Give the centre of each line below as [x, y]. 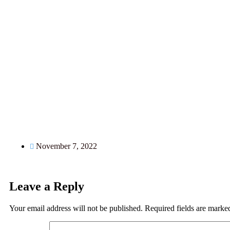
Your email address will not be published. [76, 208]
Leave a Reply [47, 186]
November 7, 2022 [66, 146]
